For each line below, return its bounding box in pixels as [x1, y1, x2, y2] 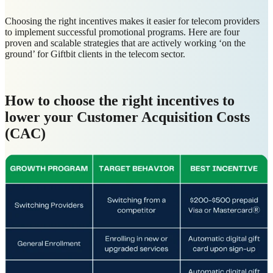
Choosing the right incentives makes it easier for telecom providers [5, 15, 260, 26]
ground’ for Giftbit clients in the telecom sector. [5, 48, 188, 59]
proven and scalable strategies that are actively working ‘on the [5, 37, 246, 48]
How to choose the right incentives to [5, 92, 235, 108]
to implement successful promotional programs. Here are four [5, 26, 239, 37]
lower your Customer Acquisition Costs [5, 108, 250, 125]
